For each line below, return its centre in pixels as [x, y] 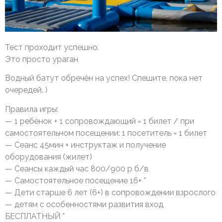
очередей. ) [26, 90]
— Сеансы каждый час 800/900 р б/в [77, 168]
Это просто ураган [42, 59]
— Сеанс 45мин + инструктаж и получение [85, 145]
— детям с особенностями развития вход [84, 204]
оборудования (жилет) [49, 157]
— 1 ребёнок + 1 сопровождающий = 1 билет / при [100, 121]
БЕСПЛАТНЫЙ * [35, 216]
